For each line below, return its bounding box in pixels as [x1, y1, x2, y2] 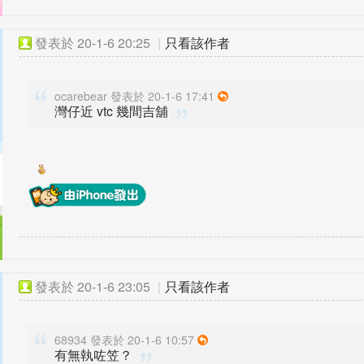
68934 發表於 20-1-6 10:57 [54, 331, 194, 348]
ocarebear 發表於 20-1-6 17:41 [54, 88, 214, 104]
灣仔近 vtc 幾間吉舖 [54, 102, 168, 119]
